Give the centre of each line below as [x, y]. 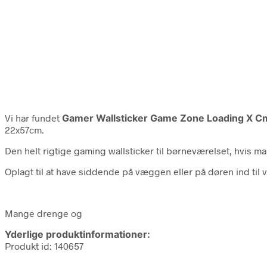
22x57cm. [24, 130]
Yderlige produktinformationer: [77, 235]
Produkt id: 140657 [44, 246]
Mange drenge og [44, 213]
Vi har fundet [33, 118]
